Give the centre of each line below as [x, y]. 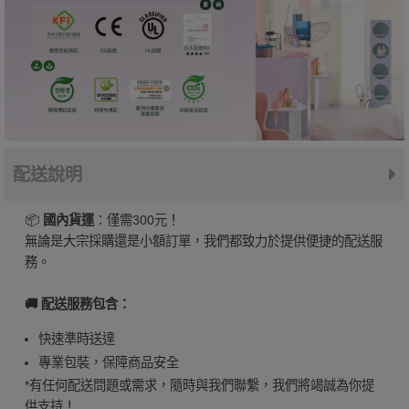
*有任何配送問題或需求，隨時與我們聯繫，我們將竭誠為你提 [199, 386]
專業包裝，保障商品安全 [108, 363]
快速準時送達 [76, 339]
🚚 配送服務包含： [77, 304]
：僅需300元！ [136, 220]
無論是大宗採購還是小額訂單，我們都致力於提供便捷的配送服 [203, 241]
